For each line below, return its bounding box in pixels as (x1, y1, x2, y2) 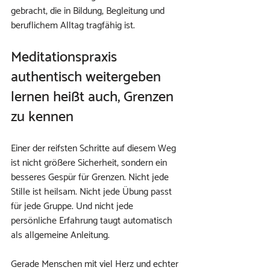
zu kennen (11, 105, 74, 129)
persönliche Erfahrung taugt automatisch (11, 213, 175, 229)
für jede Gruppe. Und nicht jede (11, 198, 136, 215)
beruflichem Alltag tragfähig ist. (11, 17, 135, 34)
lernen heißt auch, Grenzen (11, 86, 177, 109)
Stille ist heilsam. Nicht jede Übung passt (11, 184, 174, 200)
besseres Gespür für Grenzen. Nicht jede (11, 169, 171, 186)
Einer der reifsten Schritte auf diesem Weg (11, 140, 178, 157)
